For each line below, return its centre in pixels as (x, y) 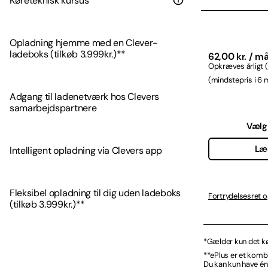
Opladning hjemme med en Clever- (84, 43)
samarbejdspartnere (53, 108)
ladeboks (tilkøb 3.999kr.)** (68, 54)
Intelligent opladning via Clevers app (86, 151)
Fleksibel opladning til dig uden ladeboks (95, 193)
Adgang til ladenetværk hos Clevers (85, 97)
